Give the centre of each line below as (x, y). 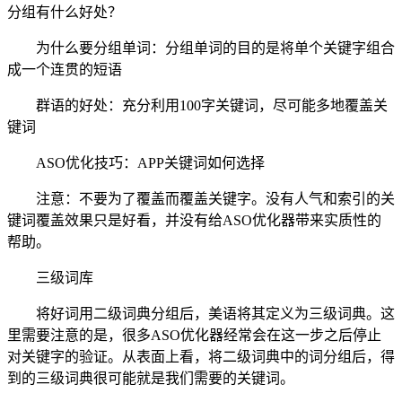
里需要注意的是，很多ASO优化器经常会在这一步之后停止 (194, 335)
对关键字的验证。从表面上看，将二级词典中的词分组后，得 (201, 356)
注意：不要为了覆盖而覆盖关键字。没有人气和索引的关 (215, 198)
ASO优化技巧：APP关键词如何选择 (150, 162)
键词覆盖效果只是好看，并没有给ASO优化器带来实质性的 (194, 220)
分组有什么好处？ (65, 12)
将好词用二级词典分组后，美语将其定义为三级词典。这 (215, 313)
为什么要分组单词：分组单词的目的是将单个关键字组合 (215, 48)
